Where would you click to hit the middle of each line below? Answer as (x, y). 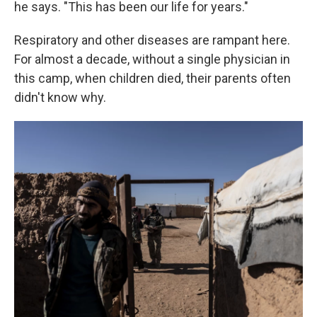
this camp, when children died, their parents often (152, 78)
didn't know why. (60, 97)
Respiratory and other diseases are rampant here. (152, 40)
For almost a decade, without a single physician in (152, 59)
